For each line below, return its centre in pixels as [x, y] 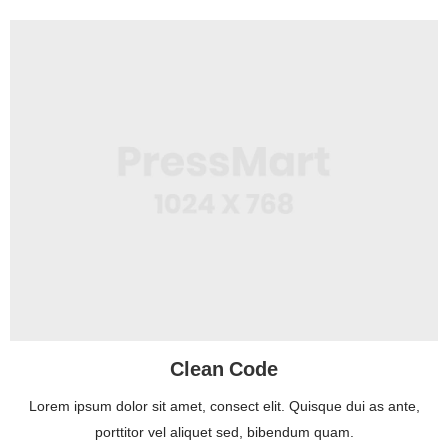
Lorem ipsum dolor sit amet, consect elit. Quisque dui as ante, [224, 407]
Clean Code [224, 370]
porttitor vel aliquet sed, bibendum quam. [224, 433]
